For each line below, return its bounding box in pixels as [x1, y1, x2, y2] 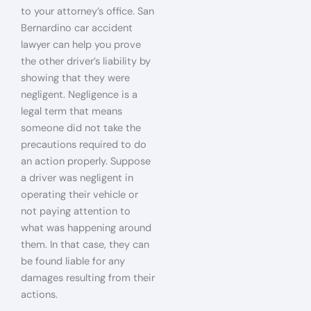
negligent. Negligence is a [21, 87, 137, 101]
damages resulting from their [21, 271, 155, 285]
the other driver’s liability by [21, 54, 151, 68]
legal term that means [21, 104, 122, 118]
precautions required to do [21, 137, 146, 151]
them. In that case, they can [21, 237, 149, 251]
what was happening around [21, 221, 151, 235]
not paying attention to [21, 204, 131, 218]
